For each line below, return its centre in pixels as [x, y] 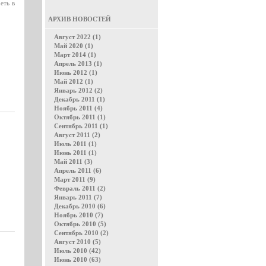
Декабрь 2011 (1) [80, 99]
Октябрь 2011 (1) [80, 117]
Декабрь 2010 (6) [80, 206]
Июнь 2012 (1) [76, 72]
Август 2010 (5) [77, 242]
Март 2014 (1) [75, 55]
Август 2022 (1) [77, 37]
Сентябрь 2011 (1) [81, 126]
